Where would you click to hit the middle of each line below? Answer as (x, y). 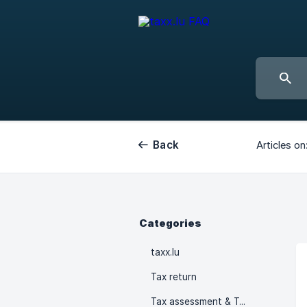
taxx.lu (165, 252)
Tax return (174, 277)
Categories (170, 223)
